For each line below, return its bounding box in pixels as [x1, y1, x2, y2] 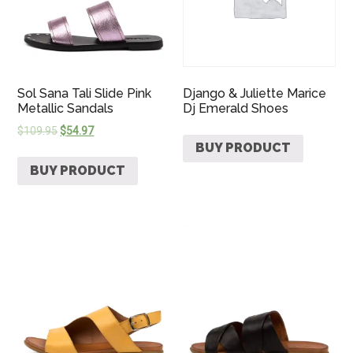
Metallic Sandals [17, 100, 114, 116]
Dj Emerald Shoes [183, 100, 289, 116]
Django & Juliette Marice [183, 85, 327, 101]
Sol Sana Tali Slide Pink [17, 85, 152, 101]
